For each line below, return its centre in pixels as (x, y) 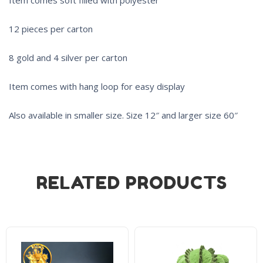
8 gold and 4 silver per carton (68, 57)
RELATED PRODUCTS (131, 182)
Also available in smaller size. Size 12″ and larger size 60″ (123, 115)
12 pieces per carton (51, 28)
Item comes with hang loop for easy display (97, 86)
